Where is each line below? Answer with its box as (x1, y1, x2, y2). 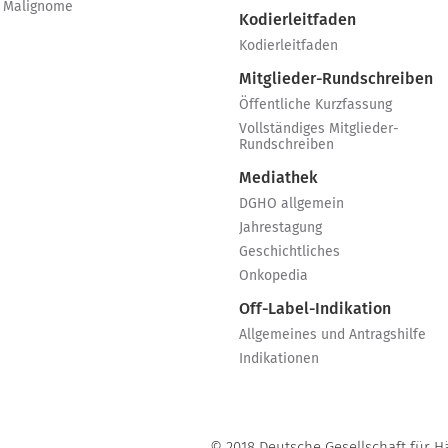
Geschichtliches (239, 245, 340, 259)
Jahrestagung (239, 221, 322, 235)
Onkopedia (239, 269, 308, 283)
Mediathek (239, 170, 318, 186)
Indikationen (239, 352, 319, 366)
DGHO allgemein (239, 197, 344, 211)
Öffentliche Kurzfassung (239, 98, 392, 112)
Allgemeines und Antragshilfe (239, 328, 426, 342)
